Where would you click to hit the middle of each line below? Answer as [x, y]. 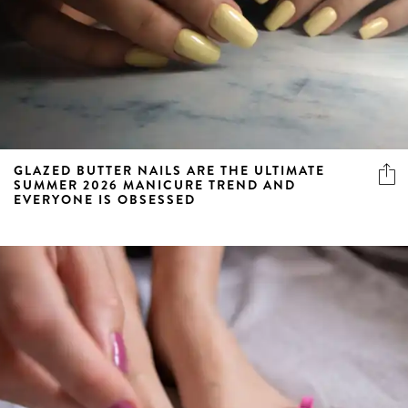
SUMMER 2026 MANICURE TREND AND [155, 184]
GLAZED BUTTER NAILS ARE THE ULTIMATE [169, 170]
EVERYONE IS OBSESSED [105, 199]
